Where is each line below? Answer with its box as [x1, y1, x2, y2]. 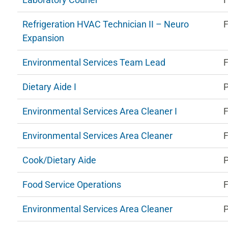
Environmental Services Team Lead [22, 57, 165, 68]
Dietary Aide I [22, 81, 76, 92]
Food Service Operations [22, 179, 121, 190]
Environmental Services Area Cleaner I [22, 106, 177, 117]
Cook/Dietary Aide [22, 155, 96, 165]
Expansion [22, 33, 64, 43]
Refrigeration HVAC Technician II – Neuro [22, 19, 189, 30]
